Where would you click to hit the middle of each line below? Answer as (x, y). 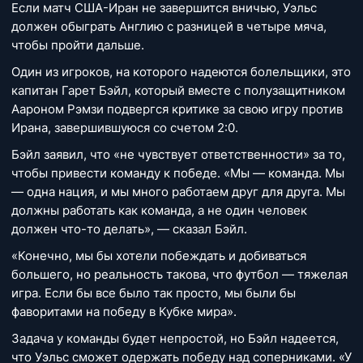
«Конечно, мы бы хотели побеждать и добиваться (159, 256)
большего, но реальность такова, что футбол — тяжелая (179, 274)
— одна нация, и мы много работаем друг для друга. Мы (178, 192)
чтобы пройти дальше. (78, 45)
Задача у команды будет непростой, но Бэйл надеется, (175, 338)
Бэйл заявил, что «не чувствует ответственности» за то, (178, 154)
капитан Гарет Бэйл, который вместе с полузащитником (178, 90)
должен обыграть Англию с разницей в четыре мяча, (169, 26)
